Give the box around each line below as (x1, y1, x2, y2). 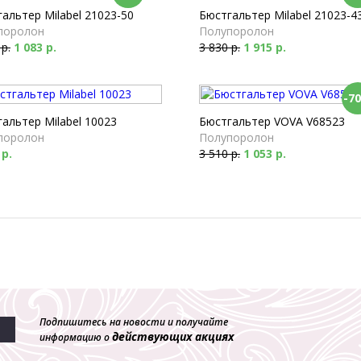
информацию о (39, 330, 112, 344)
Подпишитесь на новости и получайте (39, 315, 228, 329)
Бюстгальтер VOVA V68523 (199, 114, 345, 129)
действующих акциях (112, 329, 234, 344)
